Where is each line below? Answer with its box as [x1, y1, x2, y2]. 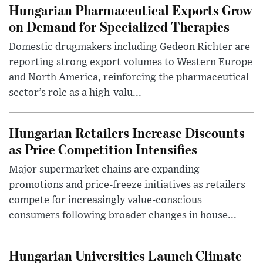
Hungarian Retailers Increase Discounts [9, 123, 245, 141]
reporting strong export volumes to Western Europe [9, 56, 252, 68]
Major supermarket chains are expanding [9, 164, 200, 175]
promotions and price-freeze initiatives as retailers [9, 179, 245, 190]
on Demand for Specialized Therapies [9, 16, 230, 35]
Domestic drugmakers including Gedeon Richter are [9, 41, 250, 52]
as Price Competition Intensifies [9, 139, 197, 158]
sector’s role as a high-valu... [9, 87, 141, 98]
